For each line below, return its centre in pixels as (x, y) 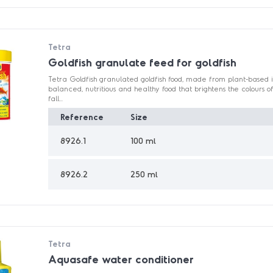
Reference (82, 117)
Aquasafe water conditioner (121, 259)
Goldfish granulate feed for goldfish (143, 62)
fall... (56, 98)
